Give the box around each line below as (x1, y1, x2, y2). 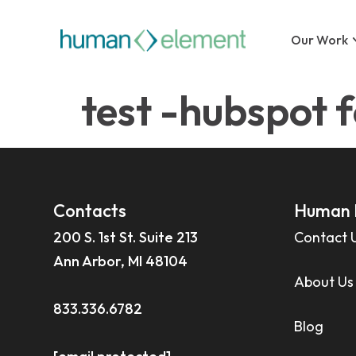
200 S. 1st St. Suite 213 (53, 228, 199, 247)
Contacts (53, 199, 127, 222)
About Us (293, 273, 354, 292)
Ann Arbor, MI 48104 (53, 252, 188, 271)
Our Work (291, 31, 349, 48)
